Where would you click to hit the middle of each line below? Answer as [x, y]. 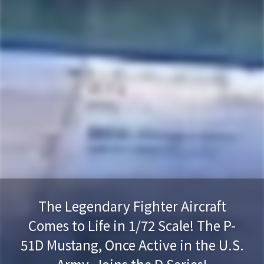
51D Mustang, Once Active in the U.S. [132, 245]
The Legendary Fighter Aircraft [132, 206]
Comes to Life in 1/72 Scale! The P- [132, 225]
